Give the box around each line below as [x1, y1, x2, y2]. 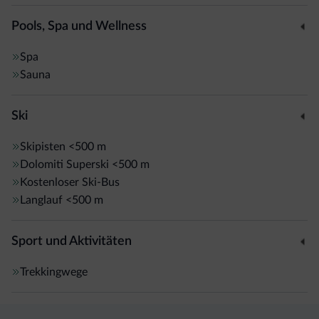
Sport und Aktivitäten [11, 234, 132, 248]
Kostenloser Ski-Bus [20, 176, 120, 188]
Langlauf [20, 194, 63, 206]
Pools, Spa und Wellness [11, 19, 147, 33]
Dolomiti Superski [20, 158, 109, 170]
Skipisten [20, 140, 66, 152]
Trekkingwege [20, 266, 88, 278]
